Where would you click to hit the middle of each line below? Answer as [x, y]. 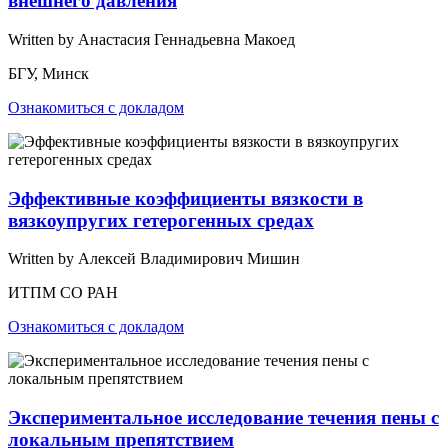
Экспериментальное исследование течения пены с [223, 417]
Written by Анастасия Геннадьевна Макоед [151, 39]
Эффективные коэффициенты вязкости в [185, 198]
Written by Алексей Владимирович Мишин [154, 259]
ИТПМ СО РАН [63, 293]
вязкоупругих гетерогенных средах [161, 220]
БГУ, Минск [48, 73]
